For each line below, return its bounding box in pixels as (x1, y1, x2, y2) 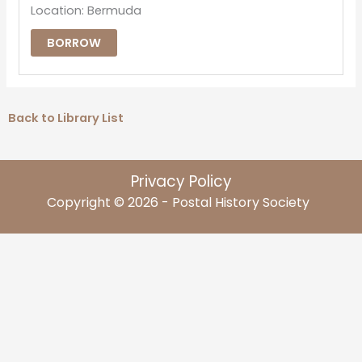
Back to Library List (7, 110, 124, 127)
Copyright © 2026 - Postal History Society (46, 192, 316, 212)
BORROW (47, 35, 102, 52)
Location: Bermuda (31, 2, 142, 19)
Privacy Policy (130, 170, 232, 192)
